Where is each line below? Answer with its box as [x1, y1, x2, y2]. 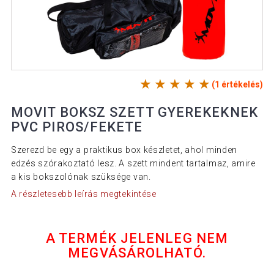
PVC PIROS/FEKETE [10, 119, 143, 135]
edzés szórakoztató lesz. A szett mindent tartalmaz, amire [10, 158, 256, 169]
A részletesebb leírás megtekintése [10, 188, 157, 199]
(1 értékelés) [212, 80, 264, 90]
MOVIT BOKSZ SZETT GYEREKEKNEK [10, 105, 258, 120]
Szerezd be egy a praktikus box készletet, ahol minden [10, 145, 238, 155]
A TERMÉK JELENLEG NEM [45, 230, 229, 246]
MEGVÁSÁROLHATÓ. [68, 245, 206, 261]
